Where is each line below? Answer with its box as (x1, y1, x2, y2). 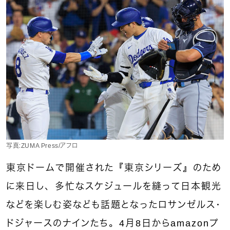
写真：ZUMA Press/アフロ (6, 142, 78, 150)
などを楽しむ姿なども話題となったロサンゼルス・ (6, 200, 221, 210)
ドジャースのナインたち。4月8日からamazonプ (6, 218, 219, 229)
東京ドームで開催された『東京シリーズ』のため (6, 163, 222, 174)
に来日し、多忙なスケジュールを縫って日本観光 (6, 181, 222, 192)
